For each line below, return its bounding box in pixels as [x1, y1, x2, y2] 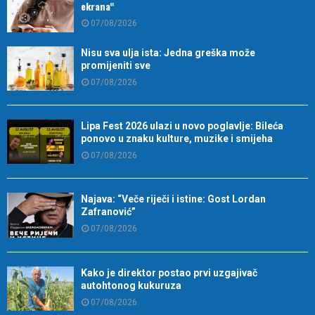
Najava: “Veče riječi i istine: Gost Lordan [81, 193, 266, 205]
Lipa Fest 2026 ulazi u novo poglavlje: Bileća [81, 120, 283, 131]
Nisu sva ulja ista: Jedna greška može [81, 46, 255, 58]
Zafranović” [81, 206, 136, 218]
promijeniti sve [81, 59, 150, 71]
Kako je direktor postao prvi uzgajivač [81, 266, 257, 278]
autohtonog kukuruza [81, 279, 181, 291]
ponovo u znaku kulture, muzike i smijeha [81, 132, 273, 144]
